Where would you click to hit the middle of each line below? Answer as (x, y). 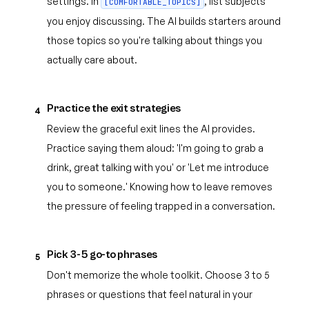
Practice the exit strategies (114, 108)
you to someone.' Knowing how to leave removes (160, 187)
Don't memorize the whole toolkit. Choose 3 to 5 (158, 275)
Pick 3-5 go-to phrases (102, 255)
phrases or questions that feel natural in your (150, 294)
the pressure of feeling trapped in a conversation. (161, 206)
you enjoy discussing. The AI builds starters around (164, 21)
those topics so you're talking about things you (154, 40)
